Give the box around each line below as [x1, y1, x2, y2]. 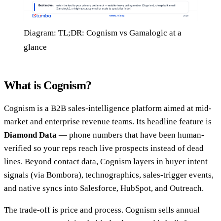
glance [24, 42, 47, 52]
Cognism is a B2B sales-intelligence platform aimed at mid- [4, 103, 212, 113]
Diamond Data [4, 130, 57, 140]
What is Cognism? [4, 78, 92, 92]
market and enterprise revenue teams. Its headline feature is [4, 116, 212, 126]
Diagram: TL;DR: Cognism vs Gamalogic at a [24, 28, 182, 37]
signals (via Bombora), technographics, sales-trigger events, [4, 170, 214, 180]
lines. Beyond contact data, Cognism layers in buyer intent [4, 156, 208, 166]
